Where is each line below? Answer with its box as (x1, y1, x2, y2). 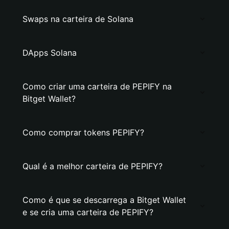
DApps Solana (22, 48, 77, 58)
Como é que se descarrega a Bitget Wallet (22, 195, 186, 205)
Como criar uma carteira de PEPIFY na (22, 81, 172, 91)
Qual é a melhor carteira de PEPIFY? (22, 161, 163, 171)
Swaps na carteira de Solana (22, 14, 133, 24)
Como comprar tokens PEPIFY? (22, 127, 144, 138)
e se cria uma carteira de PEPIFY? (22, 207, 153, 217)
